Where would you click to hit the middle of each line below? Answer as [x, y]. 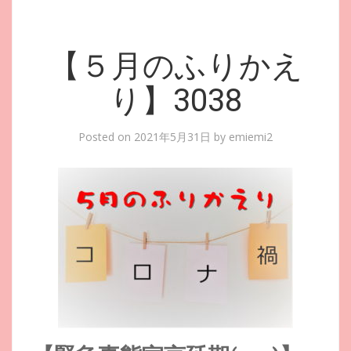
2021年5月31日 [172, 137]
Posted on [106, 137]
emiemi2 [251, 137]
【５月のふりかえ [175, 66]
